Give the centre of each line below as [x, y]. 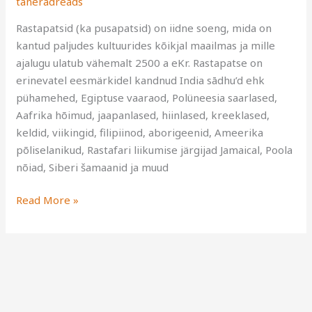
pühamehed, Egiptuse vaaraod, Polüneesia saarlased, [147, 97]
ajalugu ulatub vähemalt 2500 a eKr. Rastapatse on [140, 62]
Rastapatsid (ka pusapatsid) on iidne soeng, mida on [144, 28]
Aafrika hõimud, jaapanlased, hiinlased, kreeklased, [143, 115]
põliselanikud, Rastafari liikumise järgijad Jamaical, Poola [155, 149]
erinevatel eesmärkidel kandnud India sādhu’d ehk [141, 80]
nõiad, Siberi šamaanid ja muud [93, 167]
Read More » [48, 200]
